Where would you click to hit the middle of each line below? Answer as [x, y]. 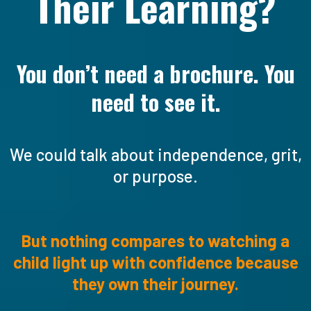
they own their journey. [155, 283]
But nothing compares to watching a [155, 240]
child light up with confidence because [155, 262]
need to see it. [155, 101]
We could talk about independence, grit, [155, 154]
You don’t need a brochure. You [155, 73]
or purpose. [155, 176]
